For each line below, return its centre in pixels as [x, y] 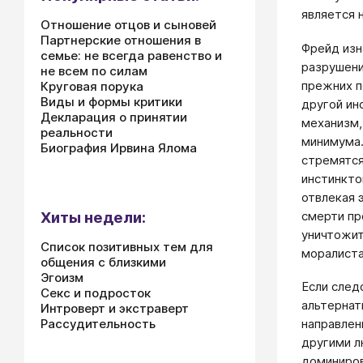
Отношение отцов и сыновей [128, 25]
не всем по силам [94, 71]
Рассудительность [98, 324]
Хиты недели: [93, 218]
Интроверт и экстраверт [115, 308]
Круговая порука [92, 86]
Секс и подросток [96, 293]
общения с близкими [103, 262]
